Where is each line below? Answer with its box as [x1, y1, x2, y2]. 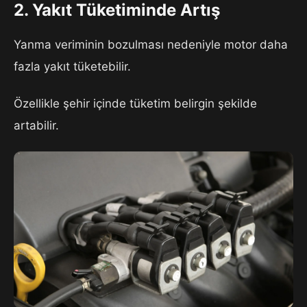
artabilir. [14, 118, 59, 132]
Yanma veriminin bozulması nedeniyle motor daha [14, 37, 288, 51]
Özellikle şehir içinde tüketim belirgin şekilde [14, 96, 257, 110]
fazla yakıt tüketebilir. [14, 59, 131, 73]
